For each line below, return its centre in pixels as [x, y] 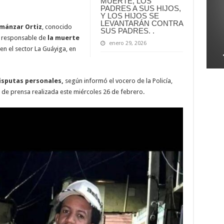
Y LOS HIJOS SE [129, 15]
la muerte [62, 37]
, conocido [57, 26]
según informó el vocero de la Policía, [118, 80]
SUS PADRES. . [127, 30]
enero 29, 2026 [127, 43]
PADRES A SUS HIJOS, [140, 8]
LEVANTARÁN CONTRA [141, 23]
